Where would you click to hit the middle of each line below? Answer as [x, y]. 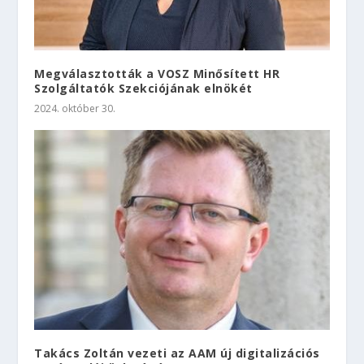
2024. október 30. [75, 109]
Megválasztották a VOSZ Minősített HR [157, 74]
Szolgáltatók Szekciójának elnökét [143, 89]
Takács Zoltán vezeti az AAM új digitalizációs [177, 353]
